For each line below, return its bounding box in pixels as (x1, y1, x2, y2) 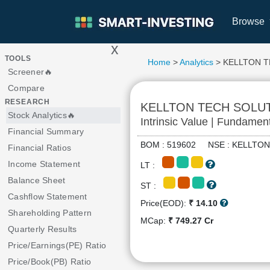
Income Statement (8, 159, 80, 169)
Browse (232, 16, 267, 27)
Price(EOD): (140, 198, 189, 208)
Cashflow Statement (8, 192, 87, 201)
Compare (8, 83, 45, 93)
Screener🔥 (8, 67, 53, 77)
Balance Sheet (8, 175, 66, 185)
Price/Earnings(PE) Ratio (8, 240, 106, 250)
